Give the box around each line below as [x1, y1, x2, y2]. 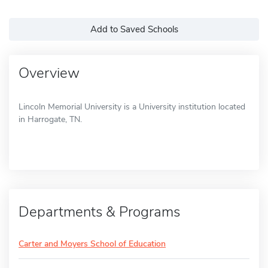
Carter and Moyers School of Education [19, 237, 166, 249]
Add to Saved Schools [90, 23, 178, 35]
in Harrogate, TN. [19, 113, 82, 125]
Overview [19, 63, 80, 83]
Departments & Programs [19, 202, 180, 221]
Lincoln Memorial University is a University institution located [19, 100, 245, 112]
